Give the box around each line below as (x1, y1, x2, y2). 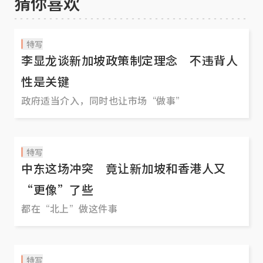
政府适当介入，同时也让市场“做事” (21, 93, 186, 108)
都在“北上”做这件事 (21, 201, 117, 216)
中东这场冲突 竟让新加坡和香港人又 (21, 160, 226, 177)
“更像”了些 (21, 181, 93, 198)
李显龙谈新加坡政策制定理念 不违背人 (21, 52, 238, 69)
